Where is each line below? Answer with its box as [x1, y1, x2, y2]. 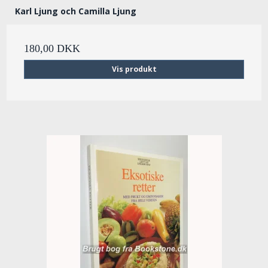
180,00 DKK [24, 42, 80, 54]
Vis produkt [111, 64, 157, 75]
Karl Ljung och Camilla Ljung [15, 5, 136, 17]
